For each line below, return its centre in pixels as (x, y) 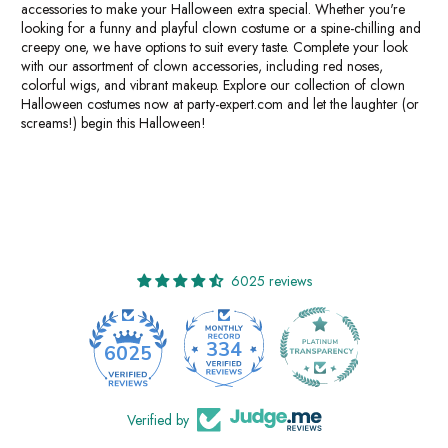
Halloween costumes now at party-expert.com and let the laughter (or (220, 103)
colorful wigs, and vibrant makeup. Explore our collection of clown (213, 84)
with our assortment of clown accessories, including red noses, (202, 65)
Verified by (157, 419)
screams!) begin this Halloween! (113, 122)
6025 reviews (271, 280)
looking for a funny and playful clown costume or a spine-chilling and (221, 27)
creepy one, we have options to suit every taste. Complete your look (214, 46)
